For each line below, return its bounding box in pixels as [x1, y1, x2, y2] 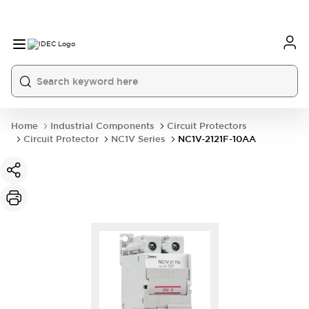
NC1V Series [111, 133, 166, 145]
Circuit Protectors [167, 120, 247, 132]
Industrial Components [50, 120, 154, 132]
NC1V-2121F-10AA [178, 133, 256, 145]
